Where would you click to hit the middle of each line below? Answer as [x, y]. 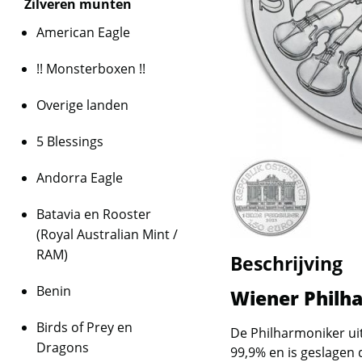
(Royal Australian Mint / [107, 234]
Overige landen [82, 105]
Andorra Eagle [80, 178]
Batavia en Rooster [94, 214]
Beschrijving [287, 263]
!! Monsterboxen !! [91, 69]
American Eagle [83, 32]
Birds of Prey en [84, 327]
